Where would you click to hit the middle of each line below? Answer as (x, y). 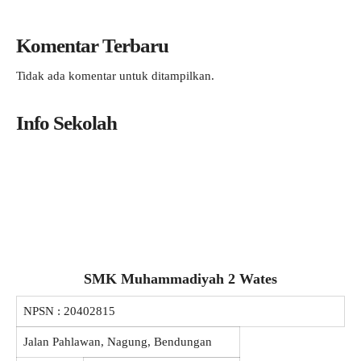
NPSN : (44, 311)
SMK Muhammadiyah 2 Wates (180, 279)
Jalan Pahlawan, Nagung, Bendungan (118, 342)
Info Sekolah (66, 123)
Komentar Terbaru (92, 46)
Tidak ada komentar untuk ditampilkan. (115, 76)
